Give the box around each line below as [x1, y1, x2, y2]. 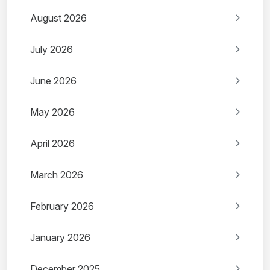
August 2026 [30, 12, 87, 25]
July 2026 [30, 43, 73, 56]
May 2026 [30, 106, 75, 119]
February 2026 [30, 200, 94, 213]
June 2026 [30, 75, 77, 87]
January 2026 [30, 231, 90, 244]
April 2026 [30, 137, 75, 150]
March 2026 [30, 169, 83, 181]
